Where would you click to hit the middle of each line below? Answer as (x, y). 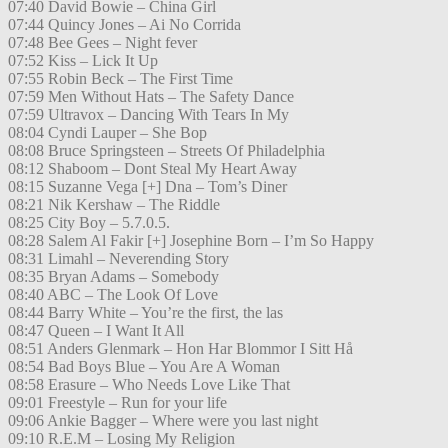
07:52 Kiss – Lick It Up (83, 61)
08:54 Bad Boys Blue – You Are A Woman (144, 367)
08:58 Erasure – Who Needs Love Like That (149, 385)
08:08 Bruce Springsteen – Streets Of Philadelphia (166, 151)
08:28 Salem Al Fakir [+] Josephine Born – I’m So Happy (191, 241)
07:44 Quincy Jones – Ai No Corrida (124, 25)
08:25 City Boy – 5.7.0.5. (89, 223)
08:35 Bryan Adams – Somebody (113, 277)
